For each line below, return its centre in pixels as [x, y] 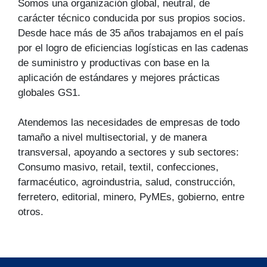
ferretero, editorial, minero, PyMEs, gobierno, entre [131, 196]
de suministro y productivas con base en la [114, 62]
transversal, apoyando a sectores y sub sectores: [128, 152]
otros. [31, 211]
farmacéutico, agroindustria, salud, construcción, [127, 181]
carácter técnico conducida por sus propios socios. [132, 18]
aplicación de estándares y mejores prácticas [119, 77]
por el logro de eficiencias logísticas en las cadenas [133, 47]
